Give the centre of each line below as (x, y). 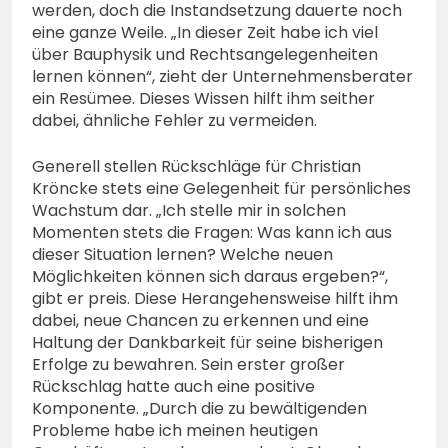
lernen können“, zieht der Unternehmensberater (222, 77)
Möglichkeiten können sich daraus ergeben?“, (210, 277)
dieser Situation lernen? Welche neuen (182, 255)
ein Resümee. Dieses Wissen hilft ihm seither (203, 99)
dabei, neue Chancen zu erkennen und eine (200, 321)
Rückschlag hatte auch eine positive (173, 387)
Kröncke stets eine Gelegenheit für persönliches (221, 189)
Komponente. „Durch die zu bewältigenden (199, 409)
